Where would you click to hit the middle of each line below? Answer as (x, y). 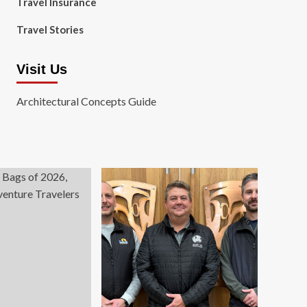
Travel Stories (50, 29)
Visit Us (41, 69)
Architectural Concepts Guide (86, 101)
